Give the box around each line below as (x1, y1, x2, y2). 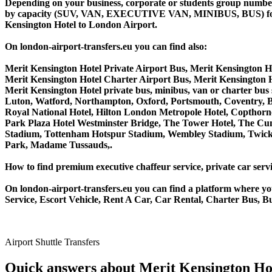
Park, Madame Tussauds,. (5, 140, 112, 151)
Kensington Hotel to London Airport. (5, 19, 157, 30)
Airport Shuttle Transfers (5, 237, 100, 248)
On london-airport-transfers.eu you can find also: (5, 41, 207, 52)
